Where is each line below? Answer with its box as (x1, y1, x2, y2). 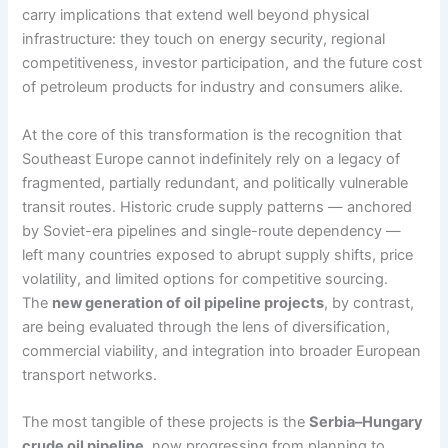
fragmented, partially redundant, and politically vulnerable (22, 173, 409, 192)
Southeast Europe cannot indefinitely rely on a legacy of (22, 149, 401, 168)
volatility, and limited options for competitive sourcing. (22, 269, 389, 288)
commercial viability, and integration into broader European (22, 341, 422, 360)
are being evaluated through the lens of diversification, (22, 317, 391, 336)
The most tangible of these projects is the (22, 412, 310, 431)
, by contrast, (324, 293, 415, 312)
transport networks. (22, 365, 158, 384)
